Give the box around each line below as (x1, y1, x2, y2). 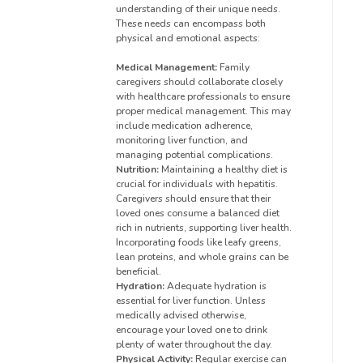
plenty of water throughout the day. (116, 337, 272, 351)
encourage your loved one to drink (116, 322, 267, 336)
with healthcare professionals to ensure (116, 89, 290, 103)
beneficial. (116, 264, 161, 278)
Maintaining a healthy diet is (159, 162, 288, 176)
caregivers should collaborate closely (116, 75, 283, 88)
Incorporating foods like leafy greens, (116, 235, 281, 249)
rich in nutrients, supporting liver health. (116, 220, 292, 234)
